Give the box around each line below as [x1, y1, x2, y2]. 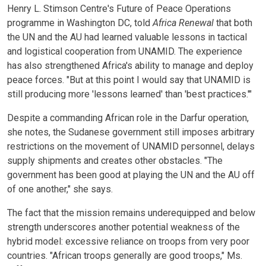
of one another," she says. [7, 183, 113, 195]
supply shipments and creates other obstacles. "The [7, 154, 223, 166]
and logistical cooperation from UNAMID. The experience [7, 45, 242, 57]
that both [214, 17, 252, 28]
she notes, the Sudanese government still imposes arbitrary [7, 126, 255, 138]
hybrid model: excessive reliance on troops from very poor [7, 235, 249, 247]
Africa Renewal [153, 17, 214, 28]
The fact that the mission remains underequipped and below [7, 207, 255, 218]
